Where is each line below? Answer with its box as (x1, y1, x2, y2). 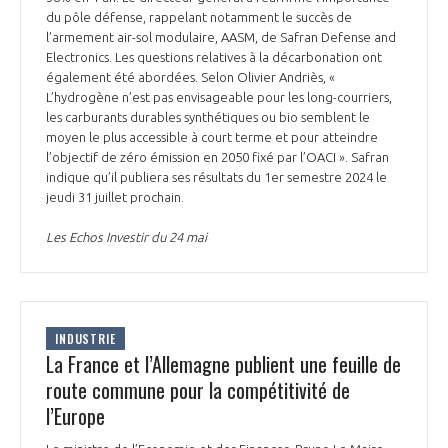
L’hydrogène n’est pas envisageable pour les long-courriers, (46, 90, 392, 105)
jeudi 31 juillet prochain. (46, 190, 187, 205)
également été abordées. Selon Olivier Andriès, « (46, 70, 335, 85)
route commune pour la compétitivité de (46, 375, 350, 406)
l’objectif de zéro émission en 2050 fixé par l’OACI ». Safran (46, 150, 389, 165)
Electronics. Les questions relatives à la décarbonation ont (46, 50, 382, 65)
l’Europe (46, 401, 105, 432)
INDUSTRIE (55, 330, 116, 348)
